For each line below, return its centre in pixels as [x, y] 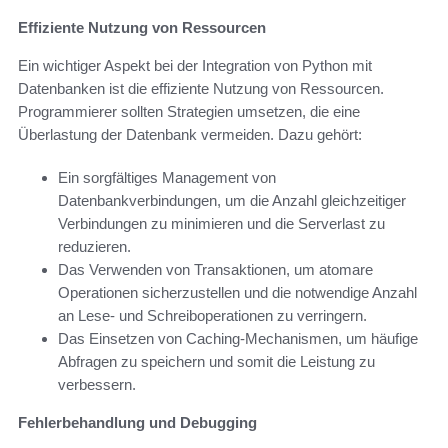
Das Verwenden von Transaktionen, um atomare [215, 270]
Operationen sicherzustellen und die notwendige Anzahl [237, 293]
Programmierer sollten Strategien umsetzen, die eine [189, 112]
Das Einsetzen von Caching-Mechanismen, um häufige [238, 339]
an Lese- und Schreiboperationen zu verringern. [212, 316]
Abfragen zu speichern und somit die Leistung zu [216, 362]
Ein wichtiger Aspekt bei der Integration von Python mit [195, 66]
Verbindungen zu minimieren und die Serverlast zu [221, 224]
